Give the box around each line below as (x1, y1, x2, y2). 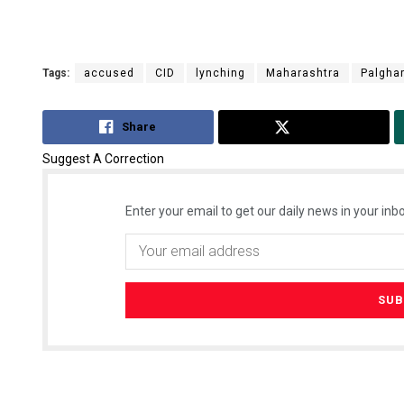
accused (84, 67, 134, 80)
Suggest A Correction (42, 151, 164, 166)
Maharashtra (266, 67, 340, 80)
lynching (196, 67, 245, 80)
